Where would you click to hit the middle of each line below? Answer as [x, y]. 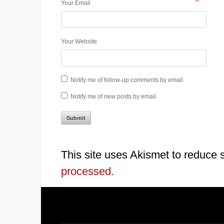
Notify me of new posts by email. [114, 97]
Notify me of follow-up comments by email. [127, 80]
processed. [87, 171]
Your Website [79, 42]
